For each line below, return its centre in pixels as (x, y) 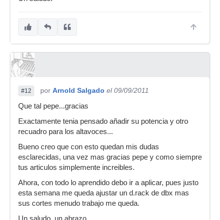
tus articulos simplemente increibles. (76, 168)
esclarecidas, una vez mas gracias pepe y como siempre (110, 157)
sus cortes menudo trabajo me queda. (79, 204)
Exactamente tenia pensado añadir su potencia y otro (103, 122)
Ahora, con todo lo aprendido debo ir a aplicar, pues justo (108, 183)
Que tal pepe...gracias (53, 106)
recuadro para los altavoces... (66, 132)
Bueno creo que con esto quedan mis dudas (89, 147)
